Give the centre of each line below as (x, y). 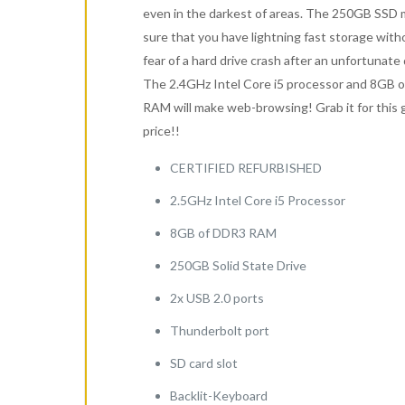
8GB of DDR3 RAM (223, 233)
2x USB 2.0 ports (217, 298)
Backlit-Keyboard (218, 396)
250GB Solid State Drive (238, 265)
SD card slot (203, 363)
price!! (161, 131)
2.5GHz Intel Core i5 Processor (257, 200)
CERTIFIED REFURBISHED (245, 168)
